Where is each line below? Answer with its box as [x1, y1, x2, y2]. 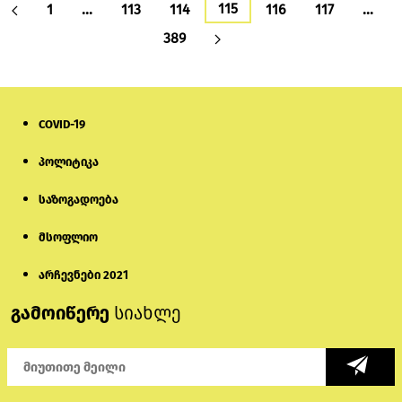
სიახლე [114, 302, 181, 325]
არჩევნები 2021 [39, 268, 128, 283]
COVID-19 [39, 118, 85, 132]
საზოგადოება [39, 193, 118, 207]
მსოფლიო [39, 231, 98, 245]
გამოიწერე [11, 302, 114, 325]
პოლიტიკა [39, 155, 99, 170]
